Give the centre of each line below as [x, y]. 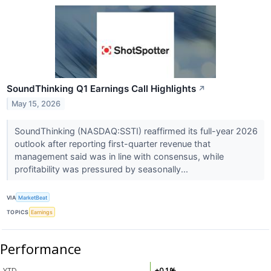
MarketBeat [33, 197]
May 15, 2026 [36, 103]
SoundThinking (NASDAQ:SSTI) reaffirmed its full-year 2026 [136, 131]
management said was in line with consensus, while [119, 157]
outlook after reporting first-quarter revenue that [112, 144]
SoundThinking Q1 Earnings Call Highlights [101, 89]
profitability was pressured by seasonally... [102, 169]
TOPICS [18, 212]
